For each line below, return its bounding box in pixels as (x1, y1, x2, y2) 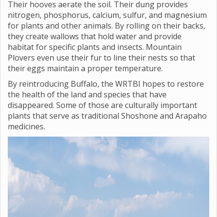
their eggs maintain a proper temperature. (8, 63, 163, 74)
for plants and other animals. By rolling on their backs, (8, 20, 205, 31)
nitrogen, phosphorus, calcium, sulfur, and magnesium (8, 10, 207, 20)
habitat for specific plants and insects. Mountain (8, 42, 182, 52)
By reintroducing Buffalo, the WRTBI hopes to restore (8, 78, 204, 89)
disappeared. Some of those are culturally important (8, 100, 197, 110)
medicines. (8, 121, 45, 132)
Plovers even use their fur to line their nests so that (8, 52, 195, 63)
